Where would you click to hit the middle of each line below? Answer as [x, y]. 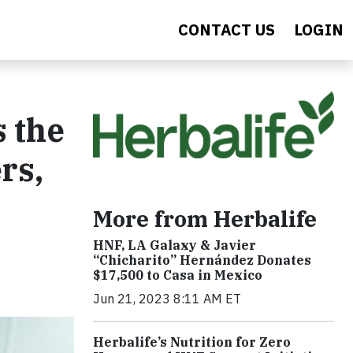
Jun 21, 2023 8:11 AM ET [167, 298]
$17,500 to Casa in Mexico [178, 275]
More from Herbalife [205, 218]
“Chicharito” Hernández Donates [202, 260]
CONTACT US [227, 30]
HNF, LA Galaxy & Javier [175, 245]
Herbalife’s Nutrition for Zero [192, 342]
